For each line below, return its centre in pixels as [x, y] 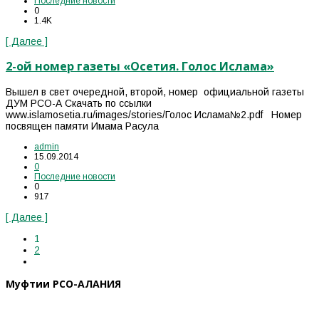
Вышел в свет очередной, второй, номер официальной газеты [155, 91]
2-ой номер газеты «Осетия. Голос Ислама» [140, 67]
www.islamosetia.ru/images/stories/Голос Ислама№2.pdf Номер [154, 114]
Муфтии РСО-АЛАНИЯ [63, 283]
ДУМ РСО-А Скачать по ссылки [79, 103]
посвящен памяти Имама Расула [82, 126]
